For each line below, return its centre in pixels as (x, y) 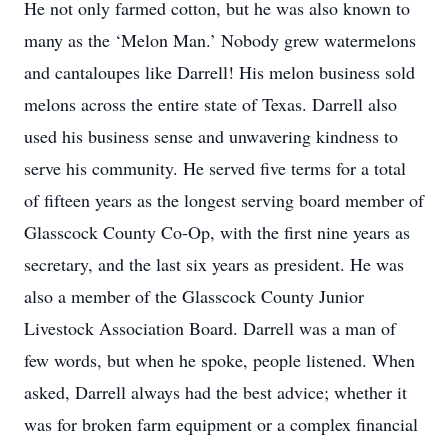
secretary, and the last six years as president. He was (214, 264)
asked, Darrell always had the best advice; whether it (215, 392)
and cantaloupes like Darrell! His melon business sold (219, 72)
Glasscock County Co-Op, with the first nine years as (217, 232)
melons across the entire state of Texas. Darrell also (210, 104)
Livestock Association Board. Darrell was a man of (210, 328)
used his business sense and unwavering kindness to (211, 136)
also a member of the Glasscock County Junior (194, 296)
